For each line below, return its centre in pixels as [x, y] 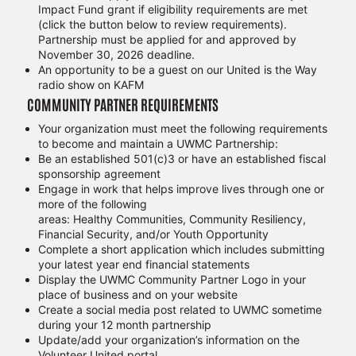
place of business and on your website [137, 295]
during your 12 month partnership [124, 325]
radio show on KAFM [91, 85]
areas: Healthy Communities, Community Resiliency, [172, 219]
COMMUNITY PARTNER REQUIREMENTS [122, 104]
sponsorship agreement [99, 174]
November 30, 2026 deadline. [116, 55]
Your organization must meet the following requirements [182, 129]
